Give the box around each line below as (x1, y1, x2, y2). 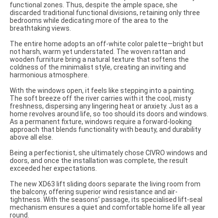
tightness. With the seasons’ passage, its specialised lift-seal (10, 196, 202, 203)
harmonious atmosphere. (10, 71, 89, 79)
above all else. (10, 133, 53, 141)
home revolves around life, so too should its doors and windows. (10, 110, 208, 118)
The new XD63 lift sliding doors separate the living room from (10, 180, 200, 188)
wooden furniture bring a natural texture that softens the (10, 55, 189, 63)
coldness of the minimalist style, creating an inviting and (10, 63, 186, 71)
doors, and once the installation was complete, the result (10, 157, 188, 164)
